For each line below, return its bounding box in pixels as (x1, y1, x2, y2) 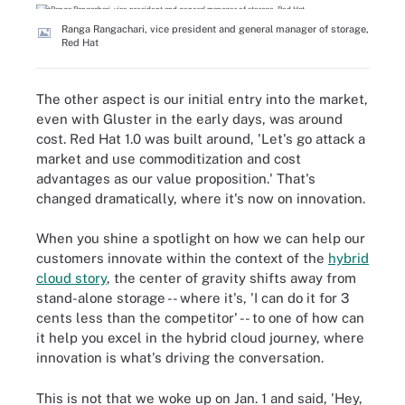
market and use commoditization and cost (36, 150, 301, 166)
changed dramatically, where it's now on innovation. (36, 190, 365, 206)
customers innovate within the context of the (36, 250, 328, 266)
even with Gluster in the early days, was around (36, 110, 343, 127)
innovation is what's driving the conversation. (36, 350, 324, 365)
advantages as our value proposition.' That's (36, 170, 316, 186)
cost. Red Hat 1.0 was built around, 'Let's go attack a (36, 130, 365, 146)
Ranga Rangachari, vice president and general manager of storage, (61, 24, 369, 34)
